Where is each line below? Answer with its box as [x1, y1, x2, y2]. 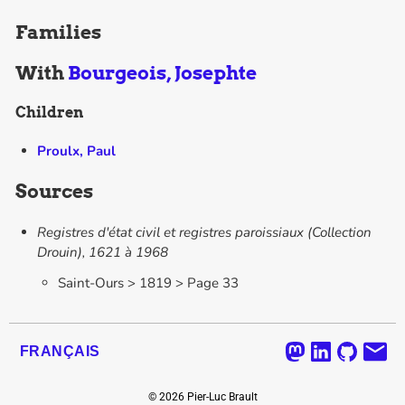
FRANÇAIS [20, 344, 100, 359]
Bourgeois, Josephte [68, 61, 258, 85]
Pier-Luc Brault [184, 391, 258, 403]
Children [15, 103, 84, 121]
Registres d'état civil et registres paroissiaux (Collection [36, 223, 372, 242]
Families [15, 21, 102, 44]
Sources [15, 179, 94, 202]
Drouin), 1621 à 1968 [36, 243, 168, 262]
